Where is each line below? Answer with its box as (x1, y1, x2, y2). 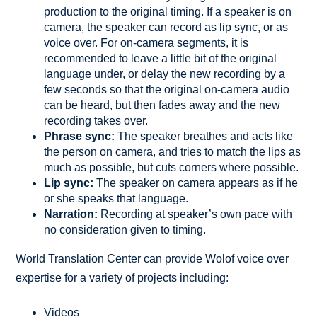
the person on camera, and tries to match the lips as (44, 145, 301, 158)
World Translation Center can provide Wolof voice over (16, 252, 289, 265)
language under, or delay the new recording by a (44, 67, 286, 80)
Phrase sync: (44, 129, 115, 142)
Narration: (44, 207, 98, 220)
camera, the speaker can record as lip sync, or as (44, 21, 289, 33)
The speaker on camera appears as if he (93, 176, 299, 189)
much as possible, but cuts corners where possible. (44, 161, 299, 173)
